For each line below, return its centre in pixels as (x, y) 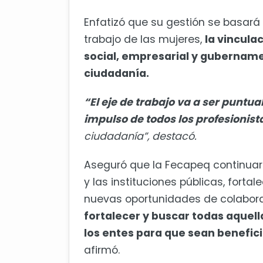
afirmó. (102, 250)
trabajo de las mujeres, (144, 40)
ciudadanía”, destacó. (140, 136)
